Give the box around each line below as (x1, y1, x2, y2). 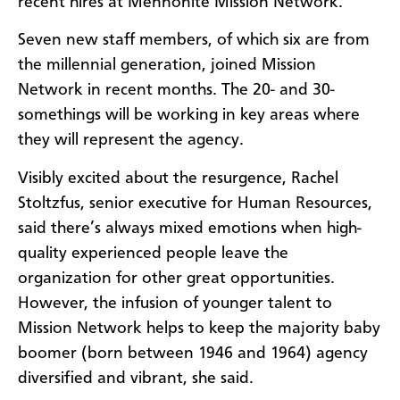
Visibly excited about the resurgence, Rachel (18, 170, 338, 187)
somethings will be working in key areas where (18, 107, 360, 124)
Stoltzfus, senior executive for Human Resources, (18, 195, 372, 212)
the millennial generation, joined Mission (18, 57, 316, 74)
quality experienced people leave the (18, 245, 288, 262)
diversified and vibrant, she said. (18, 370, 254, 387)
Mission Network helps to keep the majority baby (18, 320, 380, 337)
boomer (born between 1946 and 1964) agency (18, 345, 368, 362)
